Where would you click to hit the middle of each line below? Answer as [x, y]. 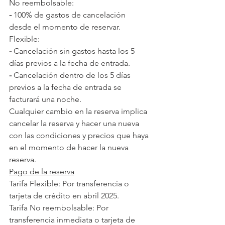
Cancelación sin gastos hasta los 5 [74, 51]
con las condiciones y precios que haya [80, 136]
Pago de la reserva [42, 172]
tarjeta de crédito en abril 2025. [64, 196]
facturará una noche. [45, 99]
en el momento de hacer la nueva [70, 148]
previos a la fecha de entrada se [66, 87]
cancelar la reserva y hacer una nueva [75, 124]
